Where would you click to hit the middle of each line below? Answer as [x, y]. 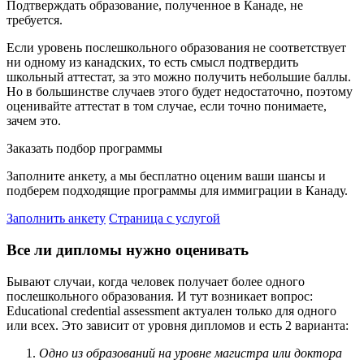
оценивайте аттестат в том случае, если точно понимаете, [167, 106]
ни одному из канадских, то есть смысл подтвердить [152, 63]
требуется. [35, 20]
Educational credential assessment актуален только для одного [171, 310]
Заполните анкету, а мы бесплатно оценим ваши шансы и [166, 176]
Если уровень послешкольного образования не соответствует [176, 48]
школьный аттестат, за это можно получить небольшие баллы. [179, 77]
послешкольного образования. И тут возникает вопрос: [160, 296]
